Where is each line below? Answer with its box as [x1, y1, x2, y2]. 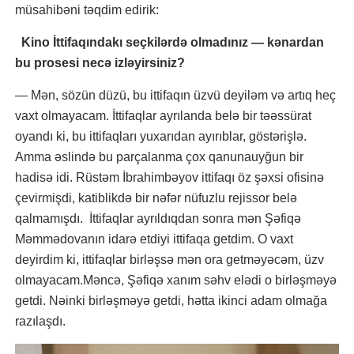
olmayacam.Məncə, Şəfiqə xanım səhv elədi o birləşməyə [15, 273, 337, 287]
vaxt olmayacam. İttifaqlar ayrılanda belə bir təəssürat [15, 109, 311, 122]
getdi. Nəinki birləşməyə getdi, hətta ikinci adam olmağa [15, 294, 327, 307]
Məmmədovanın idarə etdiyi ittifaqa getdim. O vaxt [15, 232, 293, 246]
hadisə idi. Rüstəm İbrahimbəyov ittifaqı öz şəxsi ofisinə [15, 171, 324, 184]
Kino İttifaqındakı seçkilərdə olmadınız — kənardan [15, 36, 324, 49]
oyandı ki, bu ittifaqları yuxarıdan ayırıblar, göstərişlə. [15, 130, 307, 143]
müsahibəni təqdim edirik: [15, 3, 159, 17]
